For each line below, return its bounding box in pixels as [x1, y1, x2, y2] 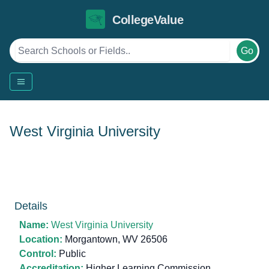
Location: [19, 234, 62, 244]
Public [56, 249, 86, 259]
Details [14, 200, 47, 212]
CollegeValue [112, 13, 183, 27]
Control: [19, 249, 56, 259]
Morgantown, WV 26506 [62, 234, 168, 244]
